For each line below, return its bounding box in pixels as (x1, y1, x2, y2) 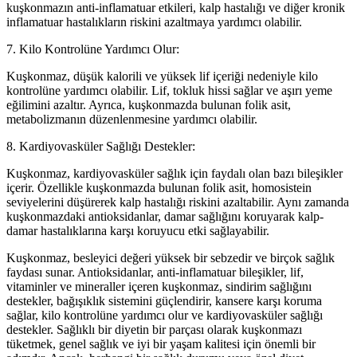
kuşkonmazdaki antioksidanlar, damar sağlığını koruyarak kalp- (6, 209, 324, 223)
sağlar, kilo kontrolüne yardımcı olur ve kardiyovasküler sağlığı (6, 308, 323, 322)
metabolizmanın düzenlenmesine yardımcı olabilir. (6, 112, 257, 126)
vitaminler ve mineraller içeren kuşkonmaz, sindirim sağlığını (6, 279, 312, 293)
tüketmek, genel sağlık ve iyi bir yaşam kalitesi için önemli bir (6, 336, 316, 351)
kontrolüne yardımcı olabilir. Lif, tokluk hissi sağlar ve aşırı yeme (6, 83, 332, 97)
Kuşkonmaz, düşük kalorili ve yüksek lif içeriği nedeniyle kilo (6, 69, 318, 83)
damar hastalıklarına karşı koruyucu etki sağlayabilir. (6, 223, 269, 237)
